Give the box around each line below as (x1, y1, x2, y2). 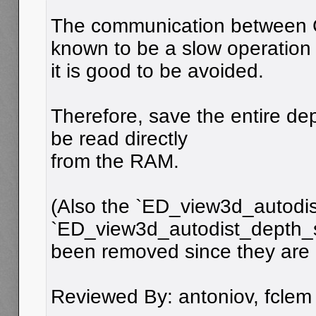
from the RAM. (51, 150, 179, 172)
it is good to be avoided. (51, 59, 264, 82)
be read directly (51, 127, 188, 150)
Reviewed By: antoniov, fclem (51, 285, 312, 308)
